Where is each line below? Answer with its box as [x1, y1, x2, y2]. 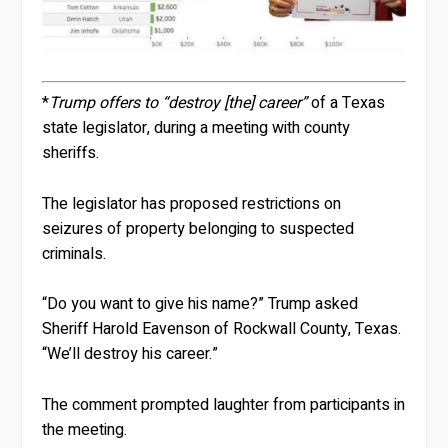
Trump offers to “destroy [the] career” [49, 91, 308, 116]
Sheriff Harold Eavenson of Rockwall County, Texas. [42, 317, 402, 342]
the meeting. [42, 417, 128, 442]
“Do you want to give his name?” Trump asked [42, 292, 359, 317]
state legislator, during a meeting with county [42, 116, 351, 141]
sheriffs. [42, 141, 100, 166]
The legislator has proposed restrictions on [42, 191, 342, 216]
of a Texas [307, 91, 386, 116]
